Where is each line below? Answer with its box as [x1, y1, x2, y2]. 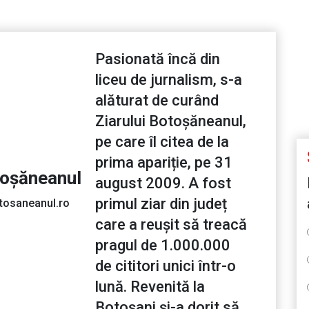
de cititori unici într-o [95, 257, 236, 275]
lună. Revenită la [95, 278, 205, 296]
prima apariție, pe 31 [95, 154, 232, 172]
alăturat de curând [95, 92, 219, 110]
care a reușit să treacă [95, 216, 247, 234]
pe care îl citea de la [95, 133, 229, 151]
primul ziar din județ [95, 195, 227, 213]
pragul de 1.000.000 [95, 237, 230, 255]
